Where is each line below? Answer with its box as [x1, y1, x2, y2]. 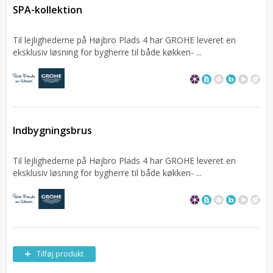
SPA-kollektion [13, 3, 82, 16]
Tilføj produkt [37, 249, 83, 259]
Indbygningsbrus [13, 124, 92, 137]
